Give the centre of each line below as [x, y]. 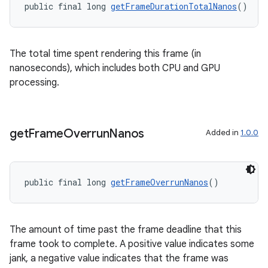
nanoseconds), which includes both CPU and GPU [115, 68]
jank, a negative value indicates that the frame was [119, 258]
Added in [223, 133]
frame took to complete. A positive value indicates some [132, 244]
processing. [34, 83]
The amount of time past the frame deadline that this [126, 230]
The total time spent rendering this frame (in [105, 54]
